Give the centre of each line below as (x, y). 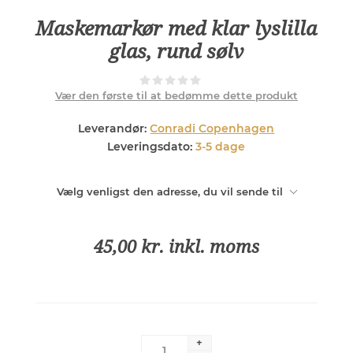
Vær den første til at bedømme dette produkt (176, 95)
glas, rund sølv (176, 51)
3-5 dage (221, 146)
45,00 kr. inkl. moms (176, 247)
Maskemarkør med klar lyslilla (176, 28)
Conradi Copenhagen (212, 128)
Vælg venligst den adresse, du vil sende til (169, 191)
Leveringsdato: (150, 146)
